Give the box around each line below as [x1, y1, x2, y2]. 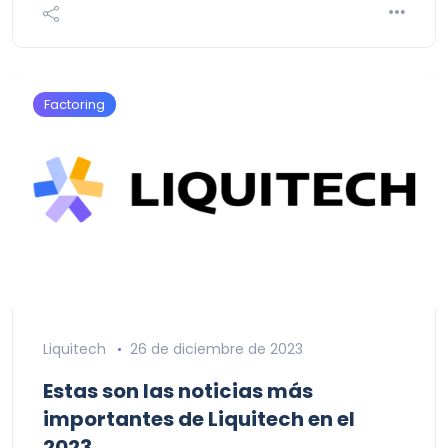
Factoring [44, 94, 105, 114]
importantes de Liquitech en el [43, 404, 355, 433]
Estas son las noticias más [43, 376, 313, 405]
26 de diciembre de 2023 [129, 338, 303, 359]
